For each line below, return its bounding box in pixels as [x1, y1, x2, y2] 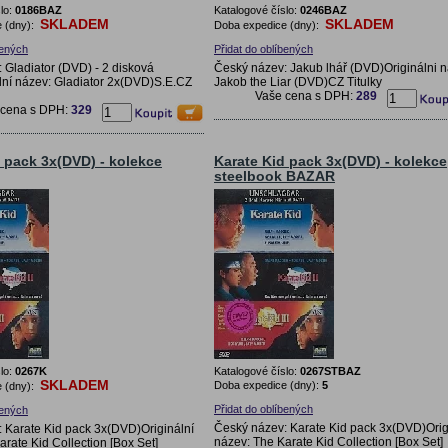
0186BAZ [15, 3, 62, 16]
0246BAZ [300, 3, 347, 16]
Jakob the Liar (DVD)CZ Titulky [214, 74, 382, 89]
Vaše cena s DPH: [255, 88, 356, 103]
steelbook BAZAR [214, 168, 335, 184]
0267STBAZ [300, 364, 361, 377]
